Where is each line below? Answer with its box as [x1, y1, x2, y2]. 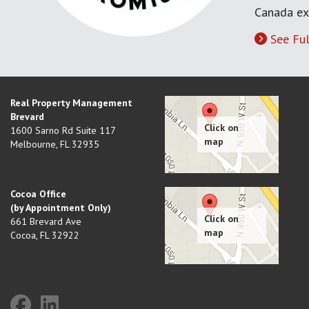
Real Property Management [10, 97, 132, 109]
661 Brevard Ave [10, 215, 81, 228]
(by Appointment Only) [10, 201, 111, 214]
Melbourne [10, 138, 56, 150]
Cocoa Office [10, 188, 66, 200]
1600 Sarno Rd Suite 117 [10, 124, 116, 137]
